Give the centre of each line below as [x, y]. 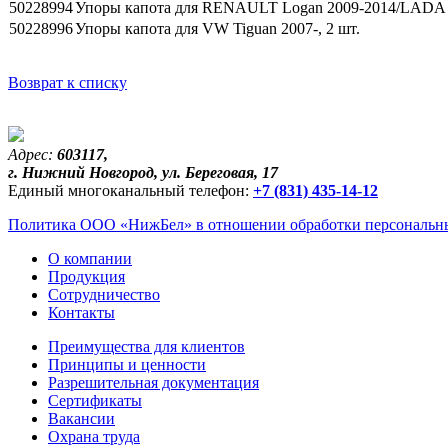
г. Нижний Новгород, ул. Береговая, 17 [143, 172]
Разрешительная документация [153, 382]
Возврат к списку [67, 82]
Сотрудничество [104, 294]
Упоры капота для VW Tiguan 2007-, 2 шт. [217, 28]
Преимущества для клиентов [146, 346]
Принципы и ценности [127, 364]
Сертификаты [95, 400]
